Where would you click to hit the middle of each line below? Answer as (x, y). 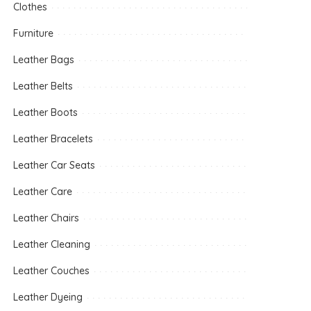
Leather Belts (43, 86)
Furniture (34, 33)
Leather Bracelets (53, 139)
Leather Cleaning (52, 244)
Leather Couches (52, 271)
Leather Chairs (47, 218)
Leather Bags (44, 60)
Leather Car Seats (54, 165)
